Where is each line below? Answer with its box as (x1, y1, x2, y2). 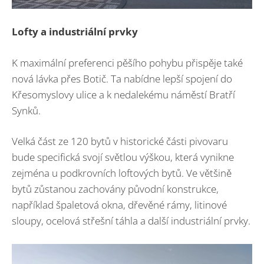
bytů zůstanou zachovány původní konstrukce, (12, 182, 219, 196)
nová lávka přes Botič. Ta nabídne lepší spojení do (12, 71, 232, 85)
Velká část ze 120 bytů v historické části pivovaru (12, 134, 228, 148)
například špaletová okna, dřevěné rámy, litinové (12, 198, 227, 212)
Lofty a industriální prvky (12, 25, 138, 38)
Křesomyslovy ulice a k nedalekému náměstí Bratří (12, 87, 235, 101)
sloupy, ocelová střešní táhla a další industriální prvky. (12, 214, 250, 227)
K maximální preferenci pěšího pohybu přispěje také (12, 55, 243, 70)
